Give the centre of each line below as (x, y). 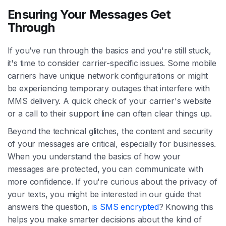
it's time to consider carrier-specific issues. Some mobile (112, 63)
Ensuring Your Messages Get (89, 14)
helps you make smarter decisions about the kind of (104, 219)
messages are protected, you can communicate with (105, 169)
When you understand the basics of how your (94, 156)
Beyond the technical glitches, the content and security (110, 131)
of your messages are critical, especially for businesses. (112, 144)
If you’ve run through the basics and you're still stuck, (109, 50)
